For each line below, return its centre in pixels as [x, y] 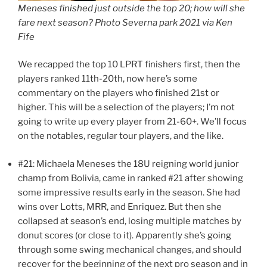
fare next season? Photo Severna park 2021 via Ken [125, 22]
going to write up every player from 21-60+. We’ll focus [132, 122]
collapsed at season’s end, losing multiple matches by [130, 221]
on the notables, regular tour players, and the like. [121, 136]
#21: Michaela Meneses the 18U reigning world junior [128, 164]
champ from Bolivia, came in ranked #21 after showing [131, 178]
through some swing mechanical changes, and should [130, 249]
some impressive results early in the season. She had [129, 192]
